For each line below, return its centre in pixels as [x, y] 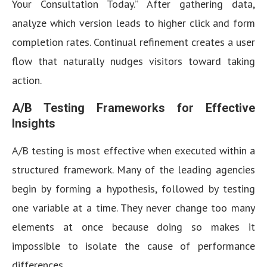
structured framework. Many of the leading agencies [133, 170]
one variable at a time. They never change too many [133, 208]
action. [27, 80]
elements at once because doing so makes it [133, 227]
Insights [34, 123]
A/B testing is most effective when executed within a [133, 150]
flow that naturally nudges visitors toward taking [133, 61]
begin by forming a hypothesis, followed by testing [133, 189]
